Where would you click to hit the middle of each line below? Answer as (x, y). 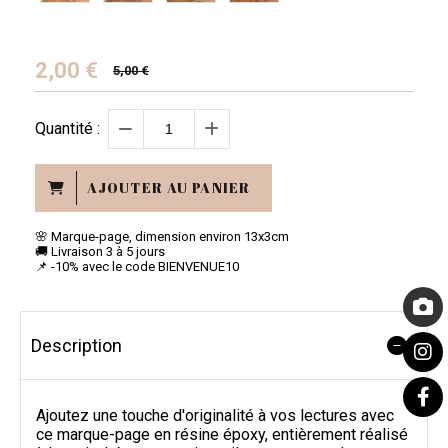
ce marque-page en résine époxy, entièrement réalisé (222, 434)
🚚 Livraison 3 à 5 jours (100, 251)
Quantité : (67, 128)
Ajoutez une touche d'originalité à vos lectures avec (215, 415)
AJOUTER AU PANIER (169, 187)
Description (76, 345)
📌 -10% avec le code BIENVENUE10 (137, 266)
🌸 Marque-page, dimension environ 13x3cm (162, 236)
